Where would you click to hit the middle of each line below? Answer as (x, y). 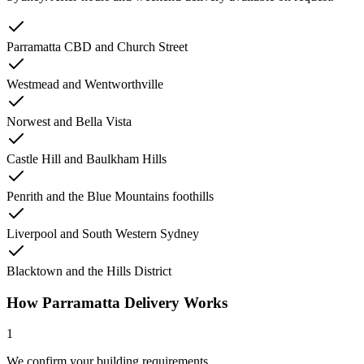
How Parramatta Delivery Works (117, 302)
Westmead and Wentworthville (85, 84)
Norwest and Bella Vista (69, 121)
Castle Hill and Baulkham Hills (87, 159)
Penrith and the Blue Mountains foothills (110, 196)
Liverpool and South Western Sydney (103, 234)
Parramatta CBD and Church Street (97, 47)
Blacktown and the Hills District (89, 271)
